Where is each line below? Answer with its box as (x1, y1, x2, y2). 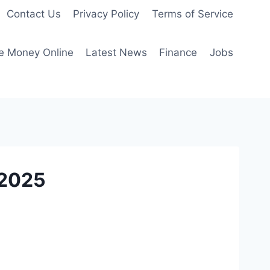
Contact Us (7, 8, 61, 20)
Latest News (86, 46, 148, 58)
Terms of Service (151, 8, 233, 20)
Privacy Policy (73, 8, 140, 20)
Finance (159, 46, 198, 58)
